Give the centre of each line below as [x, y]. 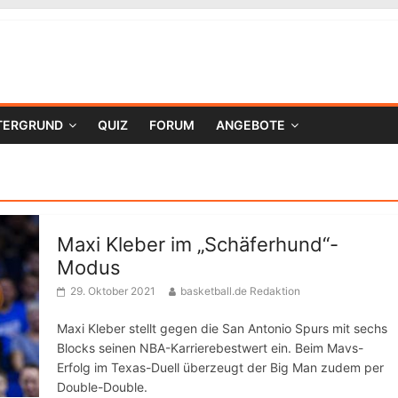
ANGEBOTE [251, 125]
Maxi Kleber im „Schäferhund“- [198, 244]
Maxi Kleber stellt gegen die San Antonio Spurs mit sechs [222, 328]
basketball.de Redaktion [240, 291]
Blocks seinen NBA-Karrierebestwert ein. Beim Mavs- [210, 348]
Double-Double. [102, 387]
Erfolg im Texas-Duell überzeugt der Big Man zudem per [220, 367]
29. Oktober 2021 [113, 291]
